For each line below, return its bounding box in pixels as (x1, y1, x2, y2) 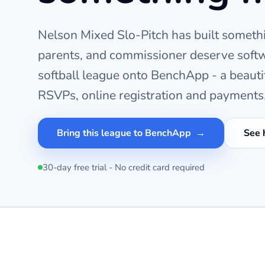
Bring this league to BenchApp (57, 127, 191, 140)
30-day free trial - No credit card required (43, 161, 205, 173)
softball (38, 67, 79, 83)
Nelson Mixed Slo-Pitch (38, 27, 169, 43)
